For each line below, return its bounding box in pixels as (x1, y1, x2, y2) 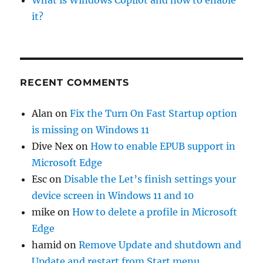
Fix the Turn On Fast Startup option (70, 107, 238, 120)
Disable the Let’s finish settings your (64, 173, 237, 186)
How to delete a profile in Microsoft (72, 206, 238, 218)
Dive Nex (32, 140, 74, 153)
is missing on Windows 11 (32, 124, 150, 136)
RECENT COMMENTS (20, 77, 129, 89)
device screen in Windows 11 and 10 (32, 190, 194, 202)
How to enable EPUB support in (90, 140, 236, 153)
